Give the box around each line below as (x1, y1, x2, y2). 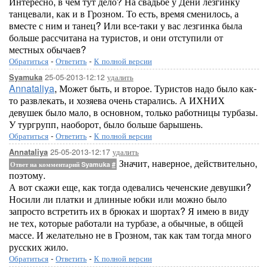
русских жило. (9, 240, 68, 254)
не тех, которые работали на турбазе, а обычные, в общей (9, 216, 243, 230)
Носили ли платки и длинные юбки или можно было (9, 192, 227, 206)
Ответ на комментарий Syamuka (10, 160, 112, 169)
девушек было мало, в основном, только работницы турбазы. (9, 105, 258, 119)
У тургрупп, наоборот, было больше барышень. (9, 117, 203, 131)
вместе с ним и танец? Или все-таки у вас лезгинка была (9, 19, 242, 32)
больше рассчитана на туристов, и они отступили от (9, 31, 223, 44)
